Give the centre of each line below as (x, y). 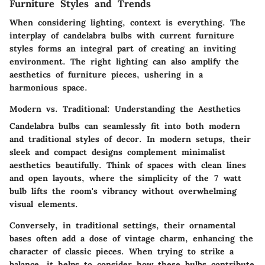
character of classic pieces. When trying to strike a (122, 251)
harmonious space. (49, 87)
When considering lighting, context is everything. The (127, 22)
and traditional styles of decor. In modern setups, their (130, 139)
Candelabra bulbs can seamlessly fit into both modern (125, 126)
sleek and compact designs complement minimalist (117, 152)
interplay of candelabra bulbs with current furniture (122, 35)
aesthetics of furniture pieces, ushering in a (106, 74)
